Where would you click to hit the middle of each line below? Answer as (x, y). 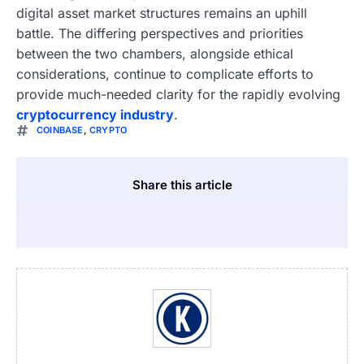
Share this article (182, 184)
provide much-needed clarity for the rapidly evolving (178, 94)
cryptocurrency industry (95, 114)
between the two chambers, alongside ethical (155, 53)
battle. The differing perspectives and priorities (160, 33)
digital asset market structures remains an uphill (162, 13)
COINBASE (60, 130)
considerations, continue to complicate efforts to (165, 74)
